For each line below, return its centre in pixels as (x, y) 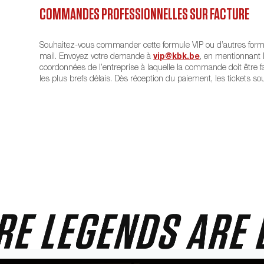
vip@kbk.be (177, 57)
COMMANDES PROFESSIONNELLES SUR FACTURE (145, 15)
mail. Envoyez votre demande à (97, 57)
